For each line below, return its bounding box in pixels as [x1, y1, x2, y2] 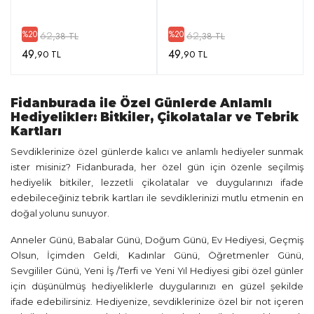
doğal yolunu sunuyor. [11, 207, 111, 219]
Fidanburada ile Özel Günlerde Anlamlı [11, 96, 272, 110]
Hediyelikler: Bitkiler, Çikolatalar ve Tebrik [11, 110, 299, 124]
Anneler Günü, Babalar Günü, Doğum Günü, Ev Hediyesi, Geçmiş [11, 234, 303, 245]
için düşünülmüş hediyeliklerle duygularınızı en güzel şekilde [11, 280, 303, 292]
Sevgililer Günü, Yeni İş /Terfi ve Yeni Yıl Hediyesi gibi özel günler [11, 265, 303, 276]
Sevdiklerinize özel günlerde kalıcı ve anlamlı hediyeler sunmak [11, 146, 303, 157]
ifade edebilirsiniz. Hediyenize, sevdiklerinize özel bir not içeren [11, 296, 303, 307]
